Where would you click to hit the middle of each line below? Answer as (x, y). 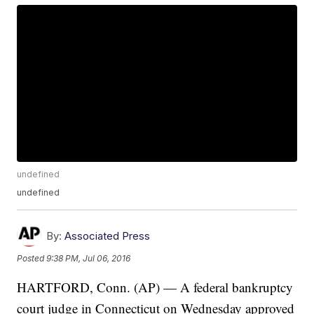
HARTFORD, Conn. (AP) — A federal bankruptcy (155, 287)
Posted (32, 258)
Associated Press (108, 236)
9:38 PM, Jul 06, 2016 (89, 258)
